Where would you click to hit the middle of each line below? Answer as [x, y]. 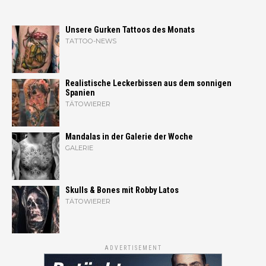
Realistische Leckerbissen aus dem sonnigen [148, 83]
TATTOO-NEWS [91, 41]
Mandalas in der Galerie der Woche [129, 137]
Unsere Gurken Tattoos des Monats [130, 30]
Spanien [80, 93]
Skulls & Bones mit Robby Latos [122, 190]
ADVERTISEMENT [133, 248]
